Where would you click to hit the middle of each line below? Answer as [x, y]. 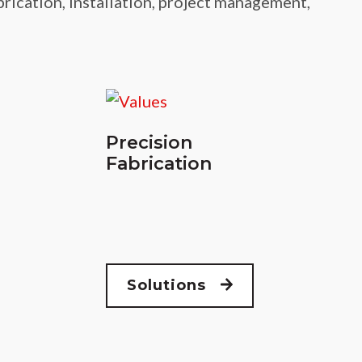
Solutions [173, 285]
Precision [149, 142]
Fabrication [158, 163]
